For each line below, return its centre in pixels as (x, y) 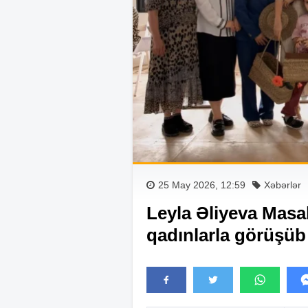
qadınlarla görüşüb (226, 235)
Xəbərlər (283, 185)
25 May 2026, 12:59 (202, 185)
